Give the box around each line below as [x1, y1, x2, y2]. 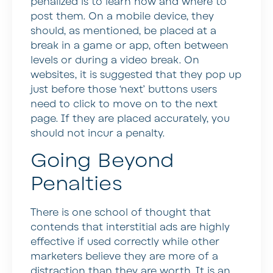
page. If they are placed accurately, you [30, 112, 230, 126]
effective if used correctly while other [30, 235, 219, 249]
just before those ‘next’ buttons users [30, 83, 217, 97]
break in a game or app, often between [30, 39, 229, 53]
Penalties [30, 171, 122, 197]
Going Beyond [30, 147, 174, 174]
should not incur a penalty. [30, 127, 165, 141]
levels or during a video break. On [30, 54, 199, 68]
